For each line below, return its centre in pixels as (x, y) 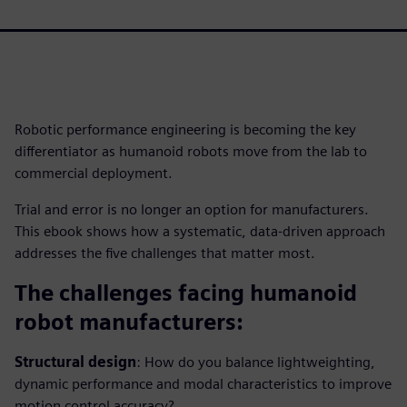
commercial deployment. (94, 173)
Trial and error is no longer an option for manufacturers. (192, 209)
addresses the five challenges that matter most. (165, 253)
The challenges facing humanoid (186, 293)
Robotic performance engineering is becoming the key (185, 129)
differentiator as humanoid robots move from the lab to (191, 151)
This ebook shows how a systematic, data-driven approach (200, 231)
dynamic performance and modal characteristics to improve (203, 384)
